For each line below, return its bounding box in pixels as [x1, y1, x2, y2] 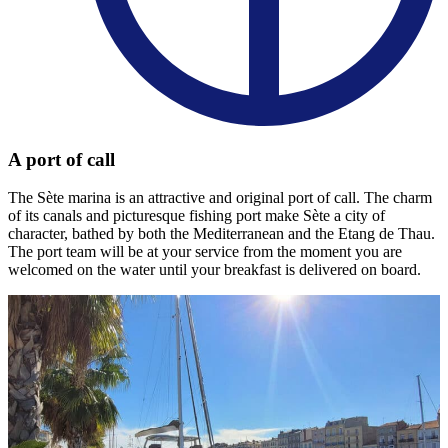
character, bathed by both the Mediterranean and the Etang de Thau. [8, 225, 435, 243]
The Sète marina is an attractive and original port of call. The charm [8, 189, 432, 207]
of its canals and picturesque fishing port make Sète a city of [8, 207, 385, 225]
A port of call [8, 148, 115, 170]
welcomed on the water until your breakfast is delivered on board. [8, 261, 421, 279]
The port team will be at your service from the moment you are [8, 243, 402, 261]
